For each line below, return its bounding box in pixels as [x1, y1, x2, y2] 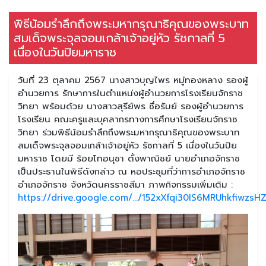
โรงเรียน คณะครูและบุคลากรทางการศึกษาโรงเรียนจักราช [18, 112, 237, 126]
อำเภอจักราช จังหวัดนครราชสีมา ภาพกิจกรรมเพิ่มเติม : [18, 178, 233, 191]
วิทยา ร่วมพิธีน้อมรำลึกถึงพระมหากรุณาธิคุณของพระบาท [18, 125, 240, 139]
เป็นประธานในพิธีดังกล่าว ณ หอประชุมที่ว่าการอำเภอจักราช [18, 164, 245, 178]
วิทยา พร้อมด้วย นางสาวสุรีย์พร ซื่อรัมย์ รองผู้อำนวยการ [18, 99, 243, 113]
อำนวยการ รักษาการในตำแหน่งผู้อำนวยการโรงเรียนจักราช [18, 86, 243, 100]
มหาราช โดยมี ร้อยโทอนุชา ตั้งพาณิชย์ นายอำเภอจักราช [18, 151, 240, 165]
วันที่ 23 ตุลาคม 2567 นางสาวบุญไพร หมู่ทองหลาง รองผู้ [18, 73, 248, 87]
